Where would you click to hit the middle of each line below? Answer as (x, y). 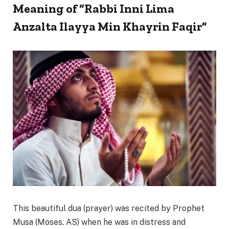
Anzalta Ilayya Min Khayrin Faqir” (110, 27)
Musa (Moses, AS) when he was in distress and (99, 222)
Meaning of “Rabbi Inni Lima (94, 9)
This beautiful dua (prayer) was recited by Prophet (109, 209)
